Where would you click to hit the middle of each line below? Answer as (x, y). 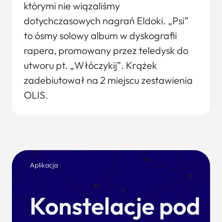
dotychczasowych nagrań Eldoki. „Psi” (106, 21)
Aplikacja (44, 165)
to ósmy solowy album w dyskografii (100, 35)
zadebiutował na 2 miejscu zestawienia (108, 80)
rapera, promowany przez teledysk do (106, 50)
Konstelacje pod (115, 206)
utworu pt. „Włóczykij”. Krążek (90, 65)
